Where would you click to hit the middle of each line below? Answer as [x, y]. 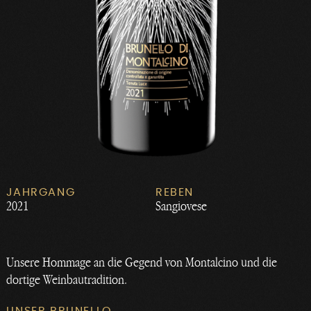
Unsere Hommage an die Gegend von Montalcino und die [142, 262]
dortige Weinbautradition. [67, 279]
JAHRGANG [41, 192]
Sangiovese [181, 205]
